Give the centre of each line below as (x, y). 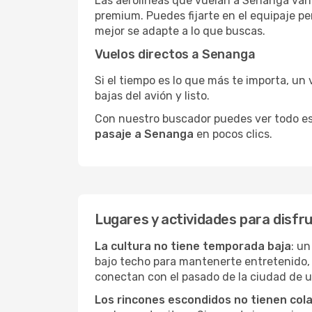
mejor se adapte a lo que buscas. (180, 31)
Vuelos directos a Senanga (175, 54)
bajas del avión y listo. (152, 96)
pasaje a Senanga (144, 134)
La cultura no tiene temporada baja (193, 246)
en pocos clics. (233, 134)
